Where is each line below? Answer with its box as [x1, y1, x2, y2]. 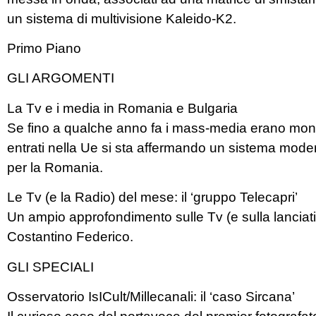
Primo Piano [7, 40, 81, 56]
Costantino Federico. [7, 229, 133, 245]
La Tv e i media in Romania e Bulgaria [7, 100, 238, 116]
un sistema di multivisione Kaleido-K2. [7, 11, 236, 26]
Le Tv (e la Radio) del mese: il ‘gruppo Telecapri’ [7, 190, 298, 205]
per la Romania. [7, 159, 103, 175]
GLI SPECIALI [7, 259, 94, 274]
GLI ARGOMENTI [7, 71, 114, 86]
